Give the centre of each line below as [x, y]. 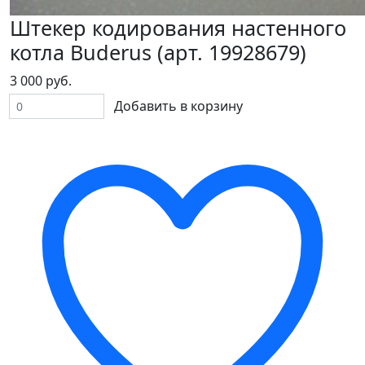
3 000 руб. [41, 81]
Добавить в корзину [178, 106]
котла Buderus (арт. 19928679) [158, 53]
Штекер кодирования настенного [178, 28]
